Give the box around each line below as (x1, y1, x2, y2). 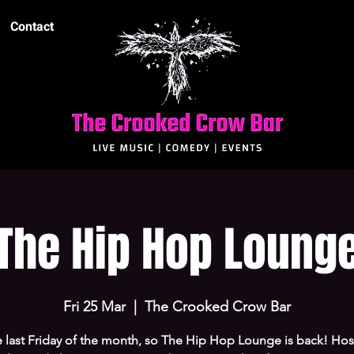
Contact (10, 17, 54, 36)
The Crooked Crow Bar (145, 298, 291, 315)
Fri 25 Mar (63, 298, 126, 315)
